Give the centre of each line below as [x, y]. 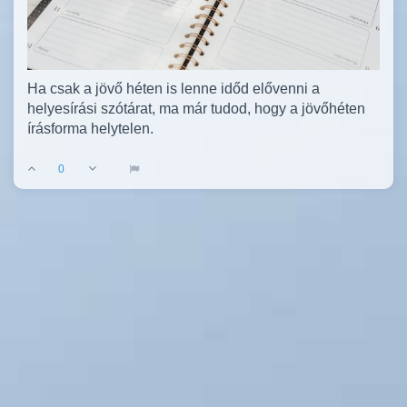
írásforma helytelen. [90, 128]
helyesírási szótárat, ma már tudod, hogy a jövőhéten [196, 108]
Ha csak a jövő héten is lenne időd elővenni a [174, 88]
